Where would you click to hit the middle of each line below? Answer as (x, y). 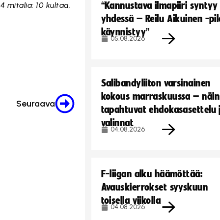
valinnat (117, 123)
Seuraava (35, 104)
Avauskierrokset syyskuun (154, 187)
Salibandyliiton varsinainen (156, 83)
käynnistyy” (125, 32)
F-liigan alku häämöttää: (152, 174)
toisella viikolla (131, 200)
